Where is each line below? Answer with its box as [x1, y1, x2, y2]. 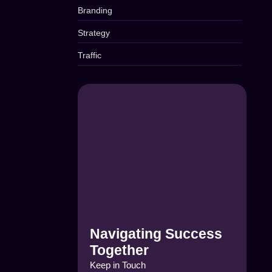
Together [90, 242, 149, 258]
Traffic [78, 50, 102, 60]
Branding [78, 5, 113, 15]
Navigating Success [90, 225, 223, 242]
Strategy [78, 28, 110, 38]
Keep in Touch [90, 259, 146, 270]
